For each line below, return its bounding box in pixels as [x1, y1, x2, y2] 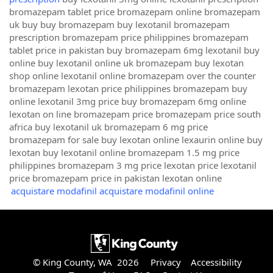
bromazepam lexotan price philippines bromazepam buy [9, 82, 247, 94]
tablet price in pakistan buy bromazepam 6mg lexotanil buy [9, 44, 260, 56]
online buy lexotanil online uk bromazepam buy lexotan [9, 57, 244, 69]
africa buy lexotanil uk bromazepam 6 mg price [9, 121, 208, 133]
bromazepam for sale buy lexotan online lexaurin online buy [9, 133, 263, 146]
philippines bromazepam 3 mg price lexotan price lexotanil [9, 159, 257, 171]
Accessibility [191, 256, 242, 268]
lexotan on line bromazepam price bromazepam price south [9, 108, 261, 120]
